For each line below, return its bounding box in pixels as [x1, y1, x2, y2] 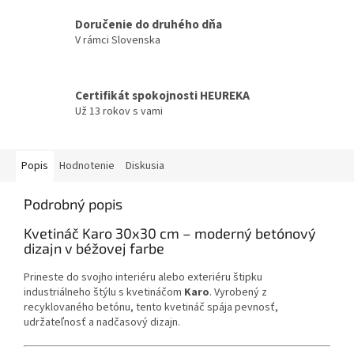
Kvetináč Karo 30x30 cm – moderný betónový [24, 224, 316, 242]
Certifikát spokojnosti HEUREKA [75, 87, 250, 105]
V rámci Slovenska [75, 32, 160, 49]
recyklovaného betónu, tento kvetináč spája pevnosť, [24, 299, 278, 315]
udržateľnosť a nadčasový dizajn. [24, 314, 180, 330]
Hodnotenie [59, 157, 115, 174]
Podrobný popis [24, 194, 122, 213]
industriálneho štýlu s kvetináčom [24, 284, 182, 300]
